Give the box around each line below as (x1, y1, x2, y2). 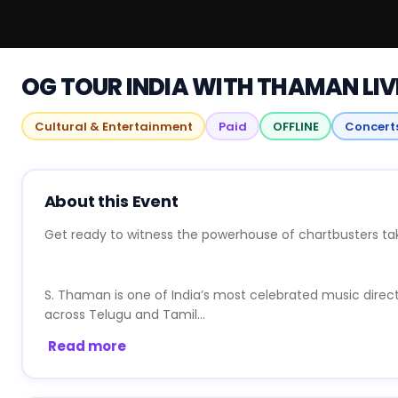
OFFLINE (272, 117, 319, 135)
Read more (47, 336, 126, 355)
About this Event (44, 189, 179, 212)
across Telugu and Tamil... (44, 305, 205, 323)
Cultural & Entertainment (34, 117, 193, 135)
